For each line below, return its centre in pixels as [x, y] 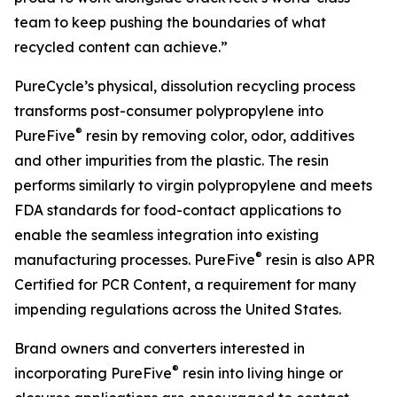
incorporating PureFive [93, 373]
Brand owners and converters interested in [160, 348]
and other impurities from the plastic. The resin [171, 160]
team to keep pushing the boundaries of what [170, 22]
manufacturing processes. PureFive [135, 260]
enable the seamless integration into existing [167, 235]
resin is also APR [319, 260]
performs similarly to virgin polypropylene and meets [193, 185]
